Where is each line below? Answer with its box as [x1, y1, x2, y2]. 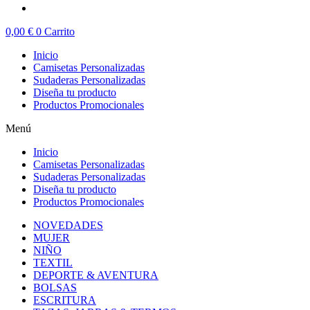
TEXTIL [33, 257, 73, 269]
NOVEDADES [33, 219, 103, 232]
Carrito [44, 26, 75, 38]
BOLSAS [33, 282, 77, 294]
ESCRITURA [33, 294, 96, 307]
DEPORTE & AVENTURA [33, 269, 158, 282]
